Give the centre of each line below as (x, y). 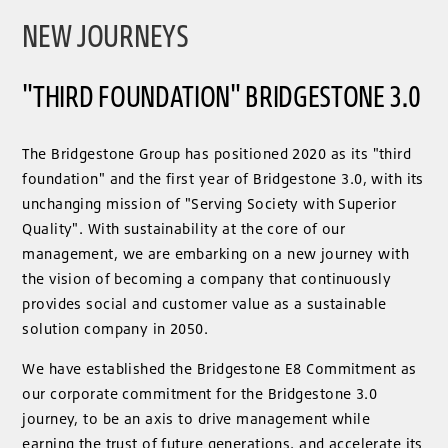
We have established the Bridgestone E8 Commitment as (219, 368)
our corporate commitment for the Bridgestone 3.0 (200, 393)
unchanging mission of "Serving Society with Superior (209, 204)
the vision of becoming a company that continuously (207, 279)
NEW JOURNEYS (105, 35)
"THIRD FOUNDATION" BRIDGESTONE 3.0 (221, 96)
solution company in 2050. (115, 329)
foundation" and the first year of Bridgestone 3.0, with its (223, 179)
